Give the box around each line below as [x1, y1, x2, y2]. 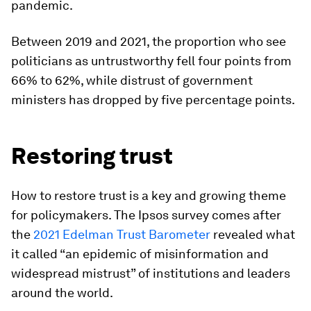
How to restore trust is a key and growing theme [11, 187, 286, 203]
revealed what [210, 226, 295, 242]
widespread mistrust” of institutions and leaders [11, 265, 290, 280]
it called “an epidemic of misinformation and [11, 246, 269, 261]
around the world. [11, 285, 113, 300]
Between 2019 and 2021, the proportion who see [11, 33, 286, 49]
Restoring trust [11, 142, 173, 169]
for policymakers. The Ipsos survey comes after [11, 207, 281, 222]
